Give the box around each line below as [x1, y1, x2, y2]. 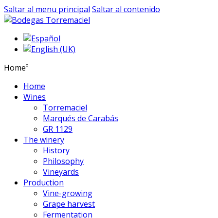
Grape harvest [43, 199, 95, 209]
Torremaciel [43, 102, 87, 113]
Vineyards [43, 166, 79, 177]
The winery [23, 134, 64, 145]
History [43, 145, 70, 156]
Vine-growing [43, 188, 92, 199]
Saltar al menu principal [4, 4, 90, 15]
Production [23, 177, 64, 188]
